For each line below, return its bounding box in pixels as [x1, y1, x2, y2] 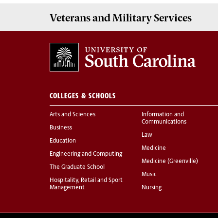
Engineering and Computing [50, 151, 122, 158]
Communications [142, 119, 186, 126]
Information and [142, 112, 184, 118]
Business [50, 125, 72, 131]
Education [50, 138, 76, 145]
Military [112, 11, 152, 24]
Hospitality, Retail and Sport [50, 178, 123, 184]
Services [152, 11, 192, 24]
